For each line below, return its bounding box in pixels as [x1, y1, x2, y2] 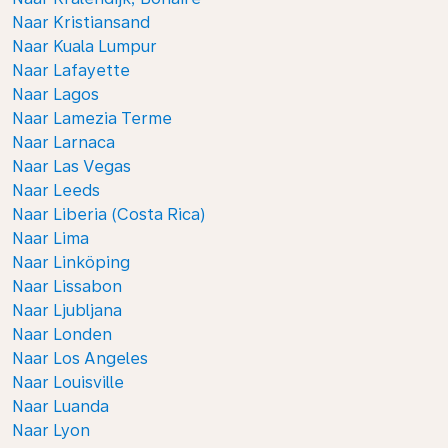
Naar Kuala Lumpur [12, 37, 157, 56]
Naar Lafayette [12, 61, 130, 80]
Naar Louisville [12, 373, 124, 392]
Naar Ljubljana [12, 301, 122, 320]
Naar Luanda [12, 397, 109, 416]
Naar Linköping [12, 253, 130, 272]
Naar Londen [12, 325, 112, 344]
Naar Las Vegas [12, 157, 131, 176]
